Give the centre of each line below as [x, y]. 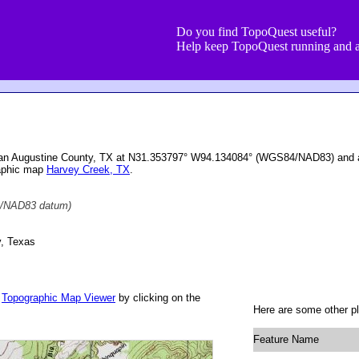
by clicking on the [158, 298]
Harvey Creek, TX [88, 169]
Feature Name [286, 339]
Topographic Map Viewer [58, 298]
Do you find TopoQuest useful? [256, 32]
